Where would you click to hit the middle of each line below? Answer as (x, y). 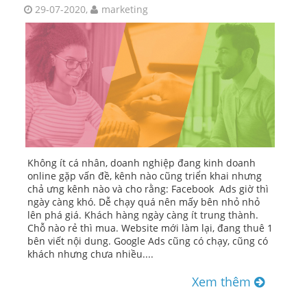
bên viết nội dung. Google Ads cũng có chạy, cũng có (148, 241)
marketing (125, 10)
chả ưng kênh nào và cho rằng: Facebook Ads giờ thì (148, 189)
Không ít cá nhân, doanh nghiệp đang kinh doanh (142, 163)
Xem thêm (223, 282)
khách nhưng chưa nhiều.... (90, 254)
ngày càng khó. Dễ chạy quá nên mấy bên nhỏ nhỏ (144, 202)
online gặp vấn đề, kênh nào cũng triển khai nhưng (145, 176)
